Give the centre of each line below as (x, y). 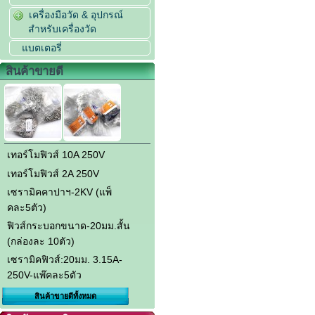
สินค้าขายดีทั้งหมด (65, 296)
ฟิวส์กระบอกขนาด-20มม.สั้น (68, 226)
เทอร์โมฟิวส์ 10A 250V (56, 155)
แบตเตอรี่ (42, 47)
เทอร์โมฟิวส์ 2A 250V (53, 173)
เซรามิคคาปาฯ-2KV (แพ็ (59, 192)
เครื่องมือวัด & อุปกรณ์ (76, 14)
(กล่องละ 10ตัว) (40, 242)
